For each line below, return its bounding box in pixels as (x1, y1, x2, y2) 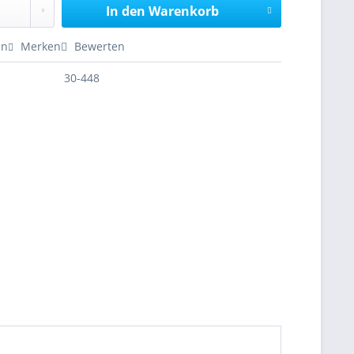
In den (105, 2, 145, 20)
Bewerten (71, 39, 126, 54)
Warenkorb (148, 2, 219, 20)
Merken (21, 39, 62, 54)
